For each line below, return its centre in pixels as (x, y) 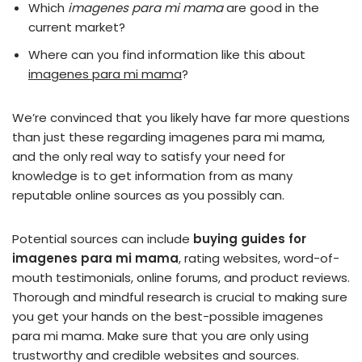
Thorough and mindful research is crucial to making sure (180, 297)
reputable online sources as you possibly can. (148, 195)
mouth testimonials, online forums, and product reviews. (181, 278)
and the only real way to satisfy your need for (149, 156)
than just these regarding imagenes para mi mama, (168, 137)
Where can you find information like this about (167, 55)
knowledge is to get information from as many (152, 176)
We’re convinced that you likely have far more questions (181, 118)
